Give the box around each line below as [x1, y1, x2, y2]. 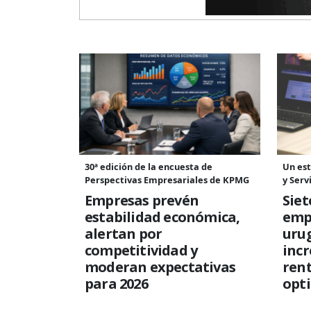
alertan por [85, 224, 162, 244]
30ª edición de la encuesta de [85, 160, 212, 174]
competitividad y [85, 241, 198, 260]
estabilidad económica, [85, 208, 240, 227]
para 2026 [85, 274, 148, 294]
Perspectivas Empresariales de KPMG [85, 174, 249, 187]
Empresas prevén [85, 191, 199, 210]
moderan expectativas [85, 258, 235, 277]
